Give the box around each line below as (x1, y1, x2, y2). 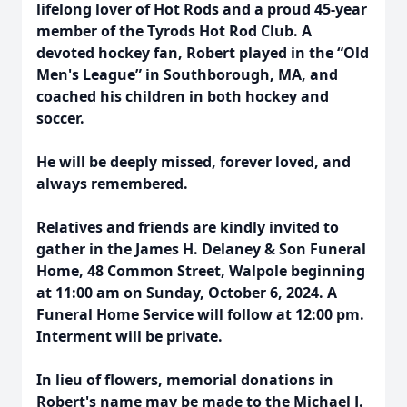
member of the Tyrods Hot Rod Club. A (36, 21, 312, 41)
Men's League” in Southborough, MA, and (36, 65, 338, 84)
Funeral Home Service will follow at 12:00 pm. (36, 304, 364, 324)
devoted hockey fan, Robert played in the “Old (36, 43, 369, 63)
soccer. (36, 108, 88, 128)
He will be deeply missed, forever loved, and (36, 152, 351, 172)
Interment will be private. (36, 326, 223, 346)
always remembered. (36, 174, 188, 194)
